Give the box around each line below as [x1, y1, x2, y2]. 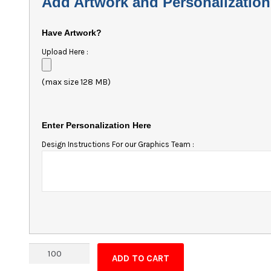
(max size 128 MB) [42, 77, 111, 88]
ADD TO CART [112, 253, 170, 264]
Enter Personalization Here [42, 120, 152, 131]
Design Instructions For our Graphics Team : [42, 140, 195, 149]
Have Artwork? [42, 28, 102, 38]
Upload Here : [42, 47, 89, 57]
